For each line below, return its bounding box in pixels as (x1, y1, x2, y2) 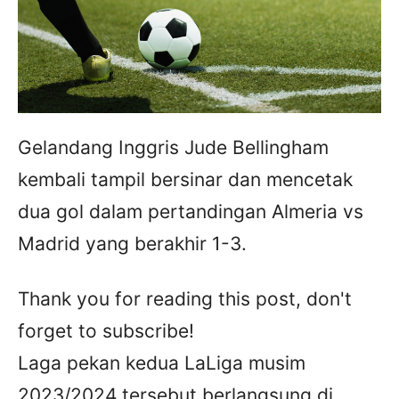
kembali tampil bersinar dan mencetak (18, 168, 353, 191)
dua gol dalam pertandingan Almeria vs (18, 200, 363, 224)
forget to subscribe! (18, 320, 194, 343)
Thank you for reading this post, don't (18, 288, 352, 311)
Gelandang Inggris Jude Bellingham (18, 136, 329, 159)
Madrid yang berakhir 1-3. (18, 232, 247, 256)
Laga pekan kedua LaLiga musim (18, 352, 305, 375)
